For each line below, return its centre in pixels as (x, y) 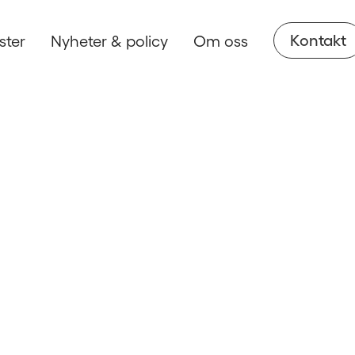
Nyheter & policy (109, 40)
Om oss (221, 40)
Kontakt (318, 40)
